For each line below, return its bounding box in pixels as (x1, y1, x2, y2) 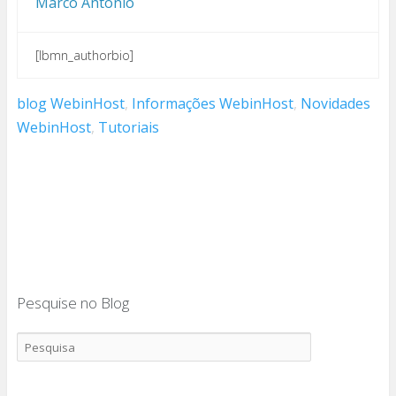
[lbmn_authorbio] (34, 46, 133, 64)
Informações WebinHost (131, 93, 293, 113)
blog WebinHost (16, 93, 125, 113)
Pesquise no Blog (16, 292, 129, 313)
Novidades (300, 93, 370, 113)
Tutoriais (97, 117, 159, 137)
